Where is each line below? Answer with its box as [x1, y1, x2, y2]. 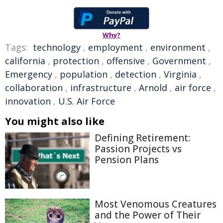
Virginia [164, 68, 197, 81]
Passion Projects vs [95, 142, 182, 156]
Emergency [5, 68, 52, 81]
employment [88, 41, 143, 54]
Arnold [139, 82, 167, 94]
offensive [107, 55, 145, 67]
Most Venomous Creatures [95, 198, 217, 211]
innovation [5, 95, 51, 108]
